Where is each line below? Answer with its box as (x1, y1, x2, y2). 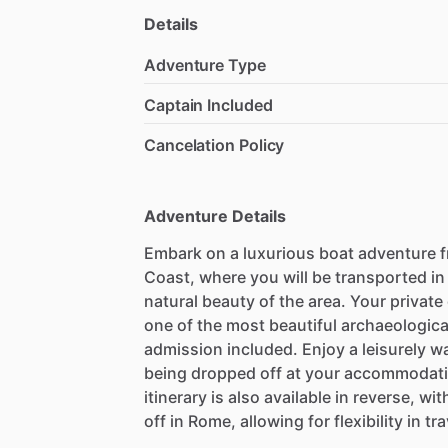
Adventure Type (144, 54, 266, 75)
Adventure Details (144, 205, 286, 226)
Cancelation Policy (144, 134, 285, 155)
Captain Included (144, 94, 273, 115)
